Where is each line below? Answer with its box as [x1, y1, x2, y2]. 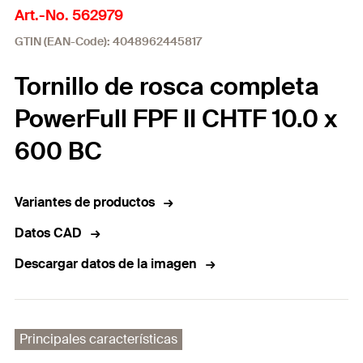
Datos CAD [15, 224, 82, 241]
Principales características [19, 331, 177, 348]
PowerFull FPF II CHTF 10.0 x [15, 103, 337, 135]
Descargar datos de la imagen [15, 255, 197, 272]
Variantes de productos [15, 194, 155, 211]
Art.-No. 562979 [15, 6, 123, 25]
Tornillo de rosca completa [15, 70, 319, 102]
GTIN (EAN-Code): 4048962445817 [15, 34, 202, 49]
